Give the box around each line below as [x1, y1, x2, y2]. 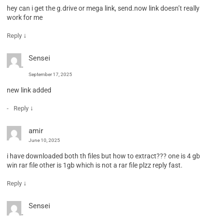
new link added [7, 86, 51, 94]
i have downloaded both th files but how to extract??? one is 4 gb [7, 152, 200, 160]
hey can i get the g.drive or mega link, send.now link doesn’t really [7, 4, 200, 12]
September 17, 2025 [29, 71, 72, 77]
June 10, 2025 [29, 137, 60, 143]
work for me [7, 13, 43, 21]
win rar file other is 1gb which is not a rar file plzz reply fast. [7, 161, 183, 169]
